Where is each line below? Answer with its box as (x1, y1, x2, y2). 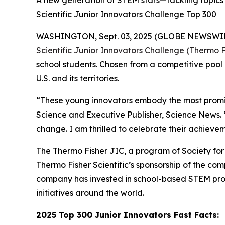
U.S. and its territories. (36, 73, 119, 83)
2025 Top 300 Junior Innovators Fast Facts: (36, 210, 219, 220)
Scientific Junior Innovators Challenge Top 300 (36, 9, 216, 19)
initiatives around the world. (36, 188, 144, 198)
